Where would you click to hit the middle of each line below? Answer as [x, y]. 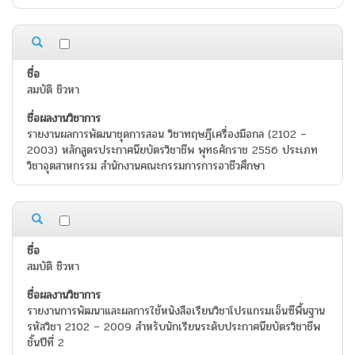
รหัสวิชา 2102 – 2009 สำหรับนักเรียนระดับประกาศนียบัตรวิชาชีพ [174, 327]
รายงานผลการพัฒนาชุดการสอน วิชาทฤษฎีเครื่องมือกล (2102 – [167, 135]
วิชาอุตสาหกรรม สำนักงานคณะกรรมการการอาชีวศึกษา [146, 166]
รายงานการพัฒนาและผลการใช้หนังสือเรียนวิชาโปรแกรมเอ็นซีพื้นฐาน [176, 311]
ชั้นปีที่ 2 [46, 343]
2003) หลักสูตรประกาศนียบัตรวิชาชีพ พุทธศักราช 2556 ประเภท [172, 151]
